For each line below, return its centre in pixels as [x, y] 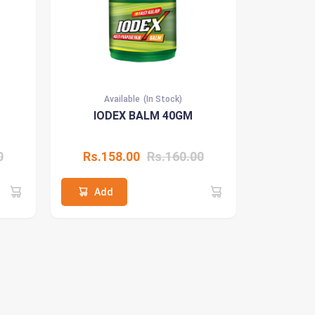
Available [122, 99]
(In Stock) [163, 99]
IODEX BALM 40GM [143, 116]
